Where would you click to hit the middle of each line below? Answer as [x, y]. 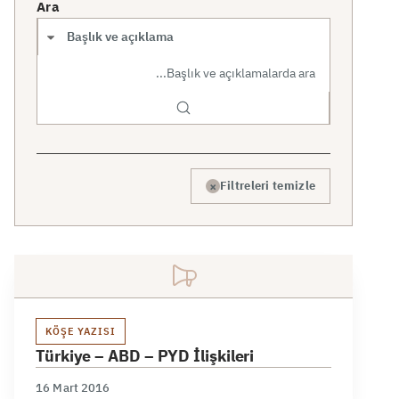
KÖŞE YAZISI [81, 331]
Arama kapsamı [87, 81]
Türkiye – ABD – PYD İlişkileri [145, 355]
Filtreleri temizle [268, 185]
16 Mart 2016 [73, 387]
